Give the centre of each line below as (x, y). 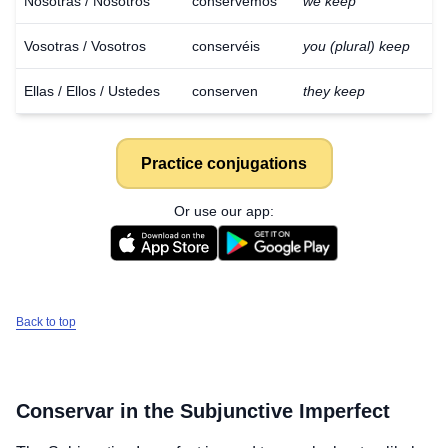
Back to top (46, 322)
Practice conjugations (224, 163)
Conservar (65, 411)
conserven (225, 91)
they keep (334, 91)
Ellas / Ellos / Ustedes (92, 91)
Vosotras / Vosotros (85, 46)
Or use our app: (224, 211)
